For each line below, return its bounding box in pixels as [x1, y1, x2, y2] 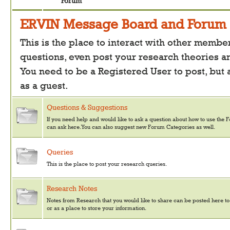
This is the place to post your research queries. [47, 160, 167, 167]
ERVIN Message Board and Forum [20, 16, 226, 32]
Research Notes [47, 184, 97, 193]
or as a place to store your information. [47, 204, 146, 211]
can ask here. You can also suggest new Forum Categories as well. [47, 123, 215, 130]
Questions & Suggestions [47, 103, 127, 111]
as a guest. [20, 80, 68, 91]
